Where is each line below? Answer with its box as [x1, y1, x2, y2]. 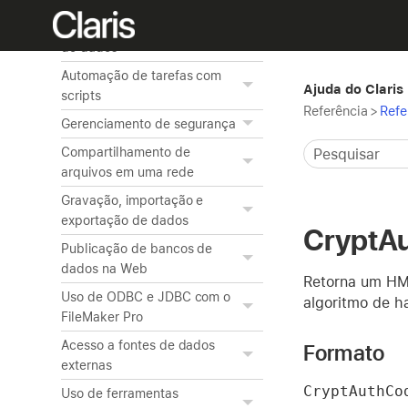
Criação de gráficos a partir [61, 20, 224, 35]
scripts [61, 88, 101, 103]
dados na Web [61, 261, 148, 276]
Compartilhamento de [61, 145, 190, 159]
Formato [303, 339, 385, 366]
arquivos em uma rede [61, 165, 194, 179]
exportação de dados [61, 213, 189, 228]
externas [61, 358, 112, 372]
